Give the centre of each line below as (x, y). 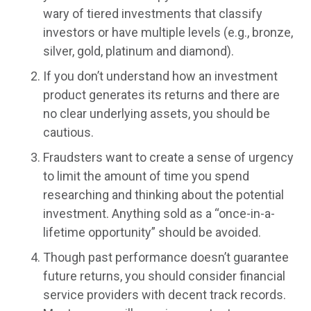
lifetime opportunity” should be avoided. (152, 233)
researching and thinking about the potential (164, 195)
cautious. (69, 133)
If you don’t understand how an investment (161, 76)
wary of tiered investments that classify (153, 14)
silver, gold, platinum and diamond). (139, 51)
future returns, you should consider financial (165, 276)
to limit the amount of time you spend (146, 176)
